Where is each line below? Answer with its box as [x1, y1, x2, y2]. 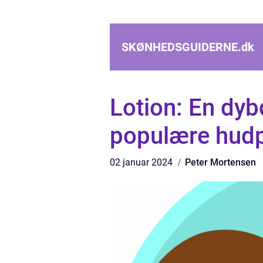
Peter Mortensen [185, 157, 256, 168]
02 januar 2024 [110, 157, 175, 168]
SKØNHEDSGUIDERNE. [122, 40, 241, 54]
